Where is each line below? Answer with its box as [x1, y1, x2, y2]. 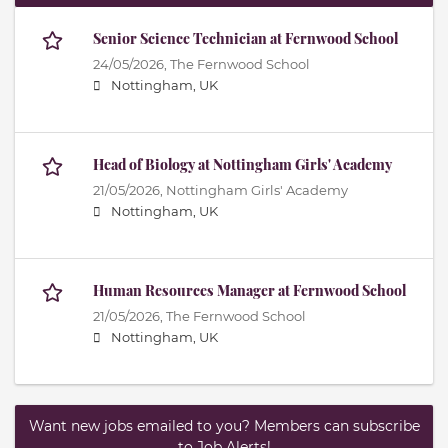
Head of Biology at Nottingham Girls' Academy [93, 155, 392, 175]
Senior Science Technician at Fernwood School [93, 29, 398, 49]
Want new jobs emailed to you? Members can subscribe [28, 417, 420, 436]
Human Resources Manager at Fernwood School [93, 281, 406, 301]
